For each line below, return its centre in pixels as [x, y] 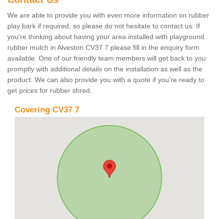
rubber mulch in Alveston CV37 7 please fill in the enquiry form [103, 47]
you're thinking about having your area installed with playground [106, 36]
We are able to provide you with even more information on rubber [108, 15]
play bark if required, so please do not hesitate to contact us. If [104, 26]
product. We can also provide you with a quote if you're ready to [106, 79]
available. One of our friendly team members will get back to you [107, 58]
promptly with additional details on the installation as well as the [105, 69]
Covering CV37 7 [47, 109]
